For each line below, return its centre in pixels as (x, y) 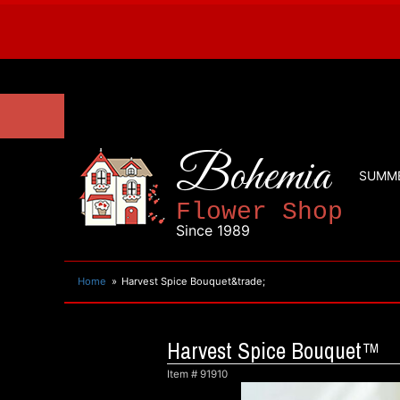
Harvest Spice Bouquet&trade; (194, 281)
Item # (183, 374)
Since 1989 (213, 231)
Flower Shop (259, 212)
